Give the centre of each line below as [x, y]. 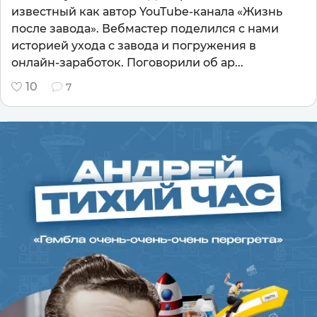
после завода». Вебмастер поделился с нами [145, 28]
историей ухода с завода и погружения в [134, 45]
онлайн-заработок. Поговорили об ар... [127, 62]
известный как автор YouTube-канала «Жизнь [147, 11]
